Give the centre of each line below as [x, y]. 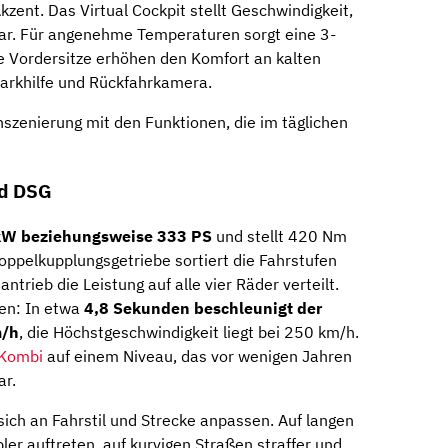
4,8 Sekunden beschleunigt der [203, 307]
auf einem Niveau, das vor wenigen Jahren [197, 355]
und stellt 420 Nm [279, 235]
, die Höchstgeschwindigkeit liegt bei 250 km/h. [189, 331]
